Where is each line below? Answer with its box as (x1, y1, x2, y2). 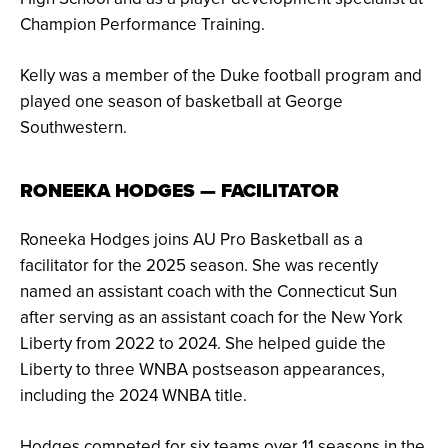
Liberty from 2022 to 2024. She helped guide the (20, 331, 386, 356)
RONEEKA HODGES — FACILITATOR (20, 176, 339, 206)
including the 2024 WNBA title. (20, 383, 247, 408)
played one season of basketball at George (20, 89, 343, 114)
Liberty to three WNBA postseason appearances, (20, 357, 385, 382)
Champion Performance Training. (20, 12, 265, 37)
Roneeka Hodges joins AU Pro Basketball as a (20, 227, 363, 252)
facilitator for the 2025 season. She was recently (20, 253, 378, 278)
